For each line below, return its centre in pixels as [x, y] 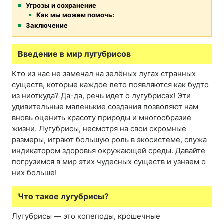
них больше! [34, 173]
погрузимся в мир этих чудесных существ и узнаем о [109, 162]
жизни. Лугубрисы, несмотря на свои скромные [99, 129]
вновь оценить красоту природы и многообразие [102, 118]
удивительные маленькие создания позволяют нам [105, 107]
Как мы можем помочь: [76, 15]
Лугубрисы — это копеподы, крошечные [86, 216]
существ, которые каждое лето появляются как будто [110, 85]
